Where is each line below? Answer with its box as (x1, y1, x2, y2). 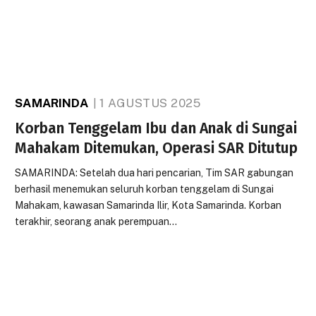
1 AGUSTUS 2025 (99, 96, 201, 110)
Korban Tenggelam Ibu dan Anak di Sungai (15, 119, 298, 138)
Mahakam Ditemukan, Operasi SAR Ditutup (15, 139, 298, 157)
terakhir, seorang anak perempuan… (15, 216, 178, 227)
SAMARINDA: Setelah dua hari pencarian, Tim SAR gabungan (15, 167, 294, 178)
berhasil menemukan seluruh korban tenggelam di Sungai (15, 183, 274, 195)
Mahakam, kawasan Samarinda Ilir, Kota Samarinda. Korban (15, 200, 282, 211)
